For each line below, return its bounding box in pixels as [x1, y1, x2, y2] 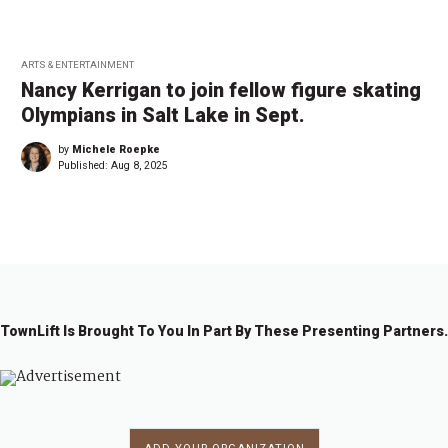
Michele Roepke [72, 143, 160, 157]
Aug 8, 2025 [111, 159, 168, 173]
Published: [58, 159, 111, 173]
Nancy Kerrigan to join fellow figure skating [21, 79, 421, 103]
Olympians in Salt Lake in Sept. [21, 104, 304, 128]
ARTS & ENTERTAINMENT [21, 59, 134, 71]
